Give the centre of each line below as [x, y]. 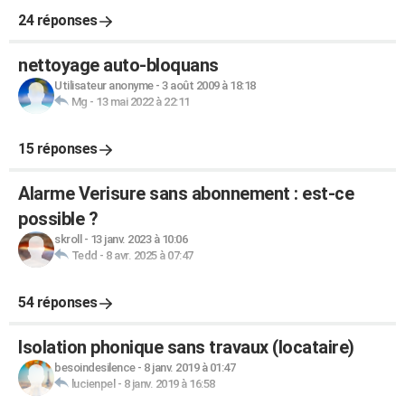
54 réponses [58, 302]
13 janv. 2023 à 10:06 [138, 239]
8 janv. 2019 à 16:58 [169, 384]
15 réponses [58, 149]
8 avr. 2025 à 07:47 [150, 255]
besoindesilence [95, 367]
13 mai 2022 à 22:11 [143, 102]
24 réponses [58, 20]
